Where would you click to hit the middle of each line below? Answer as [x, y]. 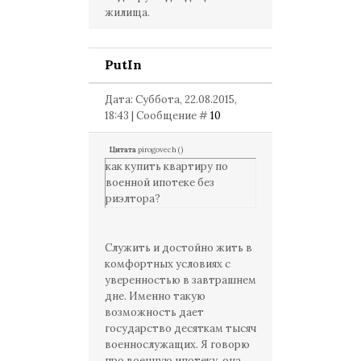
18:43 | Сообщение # [158, 116]
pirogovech [157, 150]
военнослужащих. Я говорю [177, 344]
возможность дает [154, 312]
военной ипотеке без [160, 183]
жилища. [127, 12]
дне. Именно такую [155, 296]
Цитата [122, 150]
